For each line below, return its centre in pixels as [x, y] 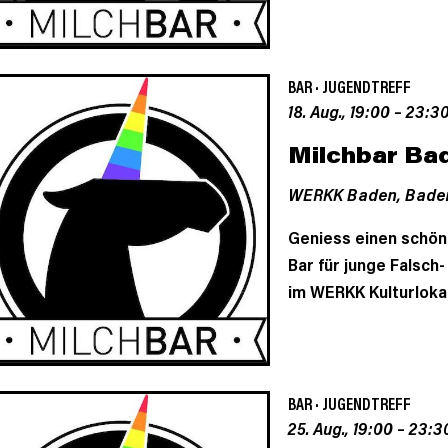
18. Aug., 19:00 [338, 110]
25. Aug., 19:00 [340, 428]
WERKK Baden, [346, 193]
